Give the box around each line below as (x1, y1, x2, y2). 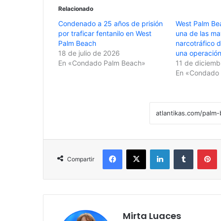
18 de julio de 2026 (58, 48, 120, 57)
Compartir (67, 155, 94, 163)
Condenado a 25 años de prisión (58, 19, 163, 28)
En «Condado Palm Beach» (58, 58, 146, 67)
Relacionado (58, 4, 93, 12)
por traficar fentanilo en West (58, 29, 151, 37)
